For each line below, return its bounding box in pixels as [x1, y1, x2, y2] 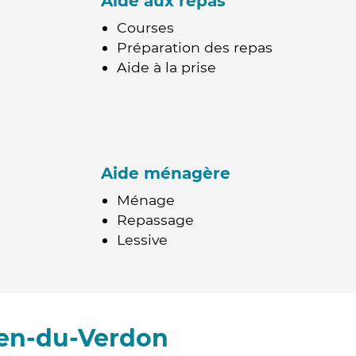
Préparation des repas [117, 39, 273, 56]
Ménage [117, 192, 175, 208]
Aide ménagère [101, 164, 230, 183]
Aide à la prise [117, 59, 216, 75]
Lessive [117, 231, 168, 248]
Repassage [117, 211, 194, 228]
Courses [117, 19, 174, 36]
